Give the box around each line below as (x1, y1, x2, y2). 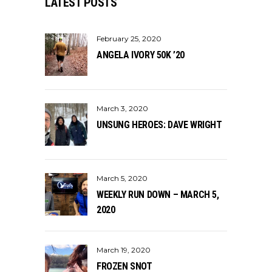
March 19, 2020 (97, 245, 151, 254)
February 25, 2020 (97, 33, 161, 43)
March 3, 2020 (97, 103, 148, 113)
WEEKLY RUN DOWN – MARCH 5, (97, 188, 219, 200)
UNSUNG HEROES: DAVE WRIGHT (97, 118, 222, 131)
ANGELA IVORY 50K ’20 (97, 49, 185, 61)
